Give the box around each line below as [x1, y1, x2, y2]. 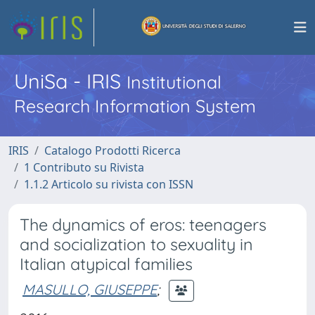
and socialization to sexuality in [20, 234, 253, 255]
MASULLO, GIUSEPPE [22, 280, 157, 298]
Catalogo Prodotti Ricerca [44, 143, 181, 158]
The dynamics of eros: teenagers [20, 214, 266, 235]
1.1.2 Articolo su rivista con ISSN [24, 176, 193, 192]
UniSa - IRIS [14, 68, 127, 94]
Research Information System [14, 95, 256, 117]
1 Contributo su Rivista [24, 160, 144, 175]
